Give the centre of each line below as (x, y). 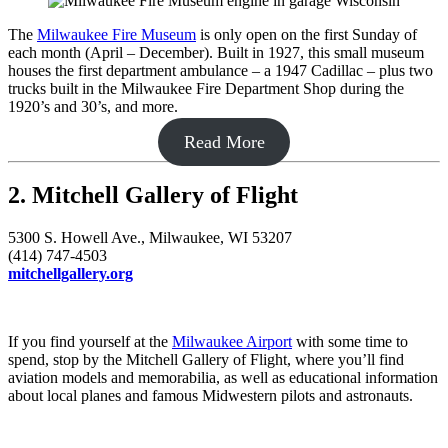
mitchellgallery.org (70, 274)
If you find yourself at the (90, 342)
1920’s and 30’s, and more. (93, 106)
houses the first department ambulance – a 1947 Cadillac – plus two (220, 70)
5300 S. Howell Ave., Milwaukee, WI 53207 (150, 238)
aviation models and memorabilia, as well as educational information (223, 378)
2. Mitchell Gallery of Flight (153, 195)
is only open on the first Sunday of (306, 34)
